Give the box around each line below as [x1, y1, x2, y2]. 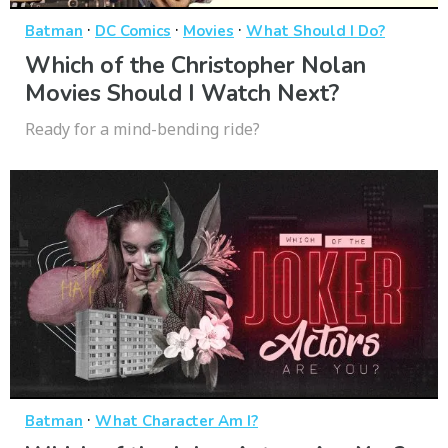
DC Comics [95, 20, 171, 41]
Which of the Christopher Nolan [25, 49, 366, 81]
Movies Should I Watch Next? [25, 77, 339, 109]
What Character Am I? [95, 410, 258, 431]
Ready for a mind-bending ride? [25, 117, 260, 140]
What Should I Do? [246, 20, 385, 41]
